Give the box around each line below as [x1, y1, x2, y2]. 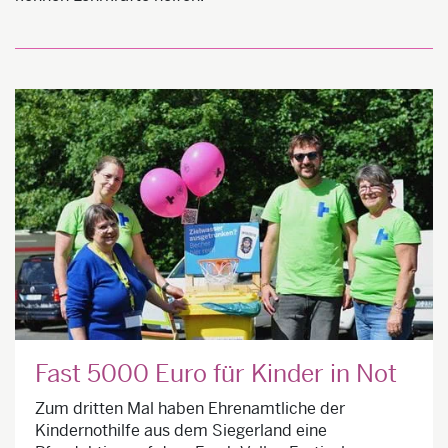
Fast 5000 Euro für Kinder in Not [35, 358, 397, 389]
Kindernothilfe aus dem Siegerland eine [35, 419, 327, 441]
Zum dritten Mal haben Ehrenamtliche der [35, 397, 345, 419]
